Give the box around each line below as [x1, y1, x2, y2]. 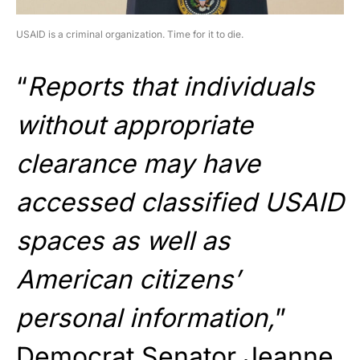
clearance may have [16, 147, 260, 179]
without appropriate [16, 108, 253, 141]
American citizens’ [16, 263, 239, 295]
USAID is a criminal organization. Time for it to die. [16, 27, 243, 40]
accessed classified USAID [16, 186, 344, 218]
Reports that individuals [27, 70, 314, 102]
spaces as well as [16, 224, 230, 256]
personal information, [16, 301, 275, 333]
